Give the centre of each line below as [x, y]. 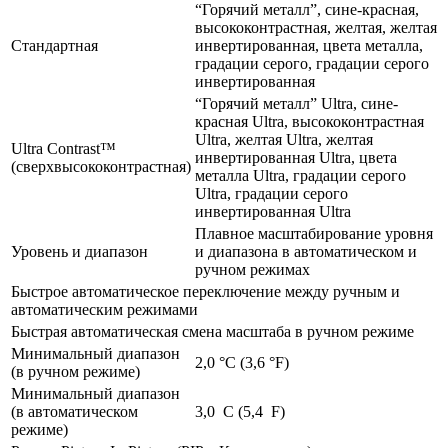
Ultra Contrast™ [63, 148]
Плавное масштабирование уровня [314, 233]
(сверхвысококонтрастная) [101, 166]
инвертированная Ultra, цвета [296, 157]
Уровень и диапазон [79, 251]
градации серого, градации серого [312, 63]
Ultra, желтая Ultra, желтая [284, 139]
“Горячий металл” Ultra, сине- [296, 103]
